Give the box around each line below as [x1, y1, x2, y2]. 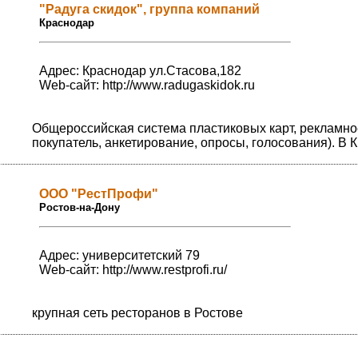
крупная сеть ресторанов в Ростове [32, 306, 243, 320]
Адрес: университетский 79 [39, 249, 200, 263]
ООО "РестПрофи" [39, 187, 158, 201]
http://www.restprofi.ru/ [102, 263, 227, 277]
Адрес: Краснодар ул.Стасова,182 [39, 64, 241, 78]
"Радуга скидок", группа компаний [39, 2, 260, 17]
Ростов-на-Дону [39, 201, 120, 214]
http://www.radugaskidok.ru [102, 78, 255, 93]
